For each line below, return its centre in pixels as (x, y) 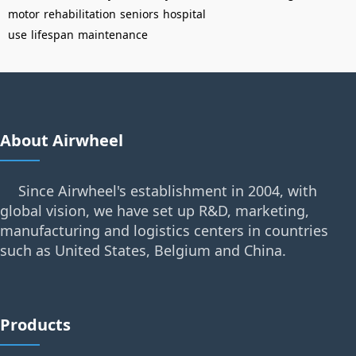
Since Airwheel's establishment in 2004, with (168, 191)
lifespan (52, 35)
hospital (184, 14)
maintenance (113, 35)
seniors (139, 14)
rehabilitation (80, 14)
